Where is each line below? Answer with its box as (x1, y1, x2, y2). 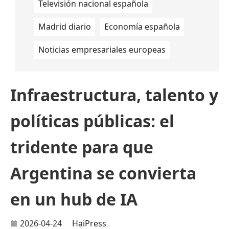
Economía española (104, 21, 180, 32)
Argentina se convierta (10, 162, 196, 184)
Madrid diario (38, 21, 91, 32)
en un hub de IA (10, 188, 138, 210)
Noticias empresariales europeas (38, 44, 166, 55)
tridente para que (10, 136, 153, 158)
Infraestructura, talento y (10, 84, 218, 106)
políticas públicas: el (10, 110, 174, 132)
